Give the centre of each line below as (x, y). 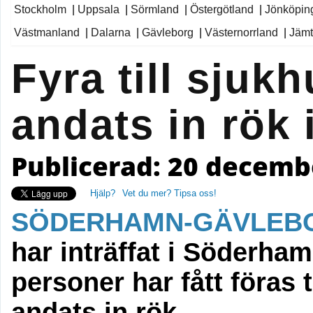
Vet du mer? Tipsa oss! (169, 193)
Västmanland (47, 32)
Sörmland (155, 9)
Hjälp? (103, 193)
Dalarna (111, 32)
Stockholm (40, 9)
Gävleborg (168, 32)
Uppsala (99, 9)
